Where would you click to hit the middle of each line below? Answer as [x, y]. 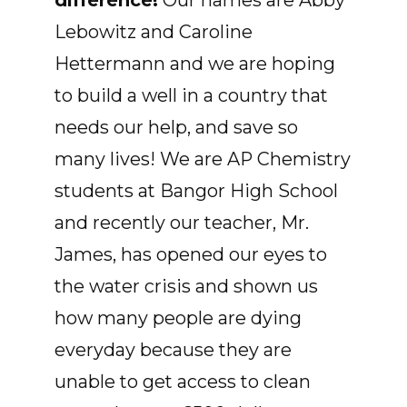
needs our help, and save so [176, 128]
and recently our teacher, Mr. [182, 223]
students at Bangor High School [196, 191]
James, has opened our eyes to [191, 255]
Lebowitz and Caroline [154, 32]
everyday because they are [173, 350]
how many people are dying [178, 318]
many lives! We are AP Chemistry [203, 159]
